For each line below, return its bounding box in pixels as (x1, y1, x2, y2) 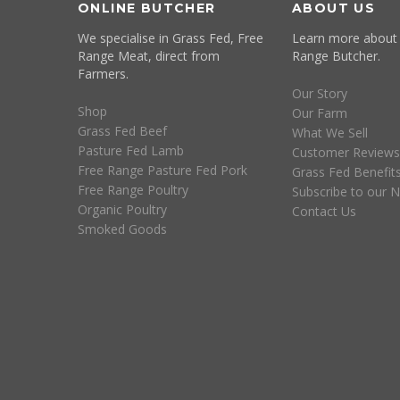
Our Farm (292, 104, 347, 121)
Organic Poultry (78, 200, 167, 218)
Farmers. (78, 64, 129, 82)
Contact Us (292, 202, 356, 220)
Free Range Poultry (78, 180, 188, 198)
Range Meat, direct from (78, 46, 220, 64)
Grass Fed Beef (78, 121, 167, 139)
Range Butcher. (292, 46, 380, 64)
